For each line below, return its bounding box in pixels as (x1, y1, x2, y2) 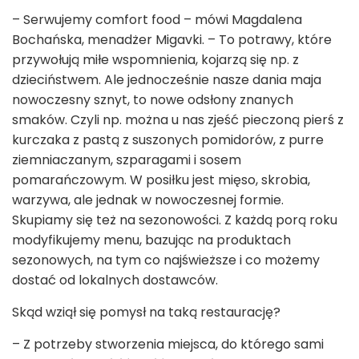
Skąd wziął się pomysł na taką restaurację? (12, 303, 280, 322)
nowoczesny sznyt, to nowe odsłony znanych (12, 91, 293, 110)
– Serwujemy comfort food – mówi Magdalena (12, 10, 302, 30)
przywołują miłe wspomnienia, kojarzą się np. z (12, 50, 299, 70)
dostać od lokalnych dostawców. (12, 271, 221, 290)
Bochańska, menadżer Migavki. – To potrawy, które (12, 30, 332, 50)
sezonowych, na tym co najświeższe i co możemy (12, 251, 320, 270)
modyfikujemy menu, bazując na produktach (12, 231, 291, 250)
